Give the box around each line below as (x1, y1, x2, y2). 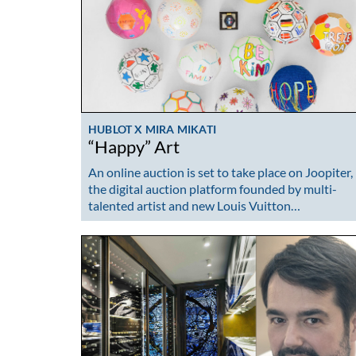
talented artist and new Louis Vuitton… (88, 197, 300, 213)
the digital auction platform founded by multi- (88, 180, 337, 196)
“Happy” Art (88, 137, 180, 158)
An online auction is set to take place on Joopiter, (88, 164, 353, 180)
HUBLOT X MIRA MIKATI (88, 122, 216, 137)
